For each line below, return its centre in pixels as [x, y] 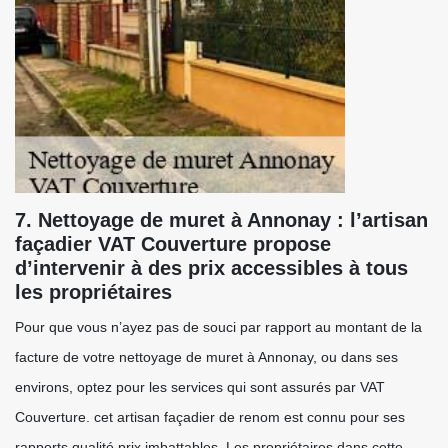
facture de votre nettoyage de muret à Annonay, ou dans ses [206, 357]
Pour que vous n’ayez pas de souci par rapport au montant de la [218, 327]
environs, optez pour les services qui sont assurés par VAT [200, 387]
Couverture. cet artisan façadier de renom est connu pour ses [210, 417]
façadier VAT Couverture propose [173, 244]
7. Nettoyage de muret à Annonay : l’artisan [221, 220]
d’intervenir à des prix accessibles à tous [211, 268]
